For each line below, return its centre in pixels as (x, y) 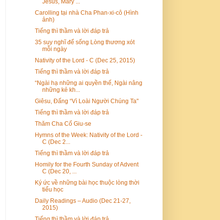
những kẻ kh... (61, 90)
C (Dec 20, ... (59, 171)
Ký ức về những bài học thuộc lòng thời (87, 182)
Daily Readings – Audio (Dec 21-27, (82, 201)
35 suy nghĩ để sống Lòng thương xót (84, 42)
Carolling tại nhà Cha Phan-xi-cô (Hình (86, 13)
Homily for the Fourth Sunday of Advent (86, 164)
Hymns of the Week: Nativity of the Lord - (88, 135)
